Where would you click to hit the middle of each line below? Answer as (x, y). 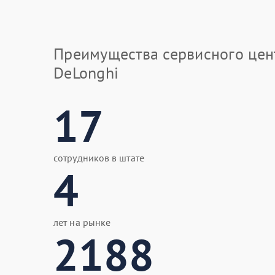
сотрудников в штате (99, 158)
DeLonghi (86, 73)
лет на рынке (82, 222)
